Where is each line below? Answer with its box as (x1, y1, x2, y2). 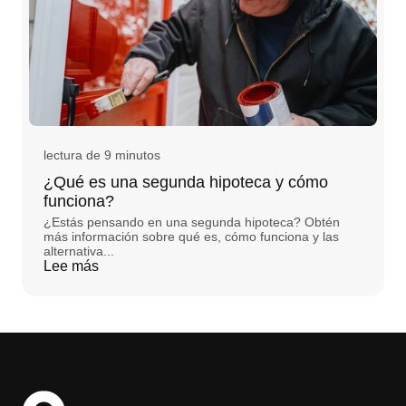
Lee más (43, 258, 99, 275)
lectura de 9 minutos (43, 148, 160, 163)
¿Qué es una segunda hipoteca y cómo (43, 173, 328, 192)
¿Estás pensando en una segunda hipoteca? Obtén (43, 215, 340, 230)
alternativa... (43, 244, 114, 259)
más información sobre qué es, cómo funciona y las (43, 229, 339, 245)
